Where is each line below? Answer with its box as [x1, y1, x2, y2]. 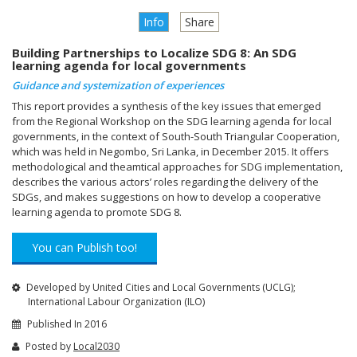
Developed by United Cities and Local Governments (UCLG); [24, 280, 296, 294]
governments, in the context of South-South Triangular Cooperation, [12, 128, 339, 143]
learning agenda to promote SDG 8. [12, 204, 182, 219]
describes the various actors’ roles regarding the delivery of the [12, 174, 319, 189]
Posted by [23, 339, 73, 353]
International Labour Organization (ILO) [28, 294, 205, 308]
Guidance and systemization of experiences [12, 77, 224, 92]
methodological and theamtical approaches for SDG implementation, [12, 159, 343, 174]
